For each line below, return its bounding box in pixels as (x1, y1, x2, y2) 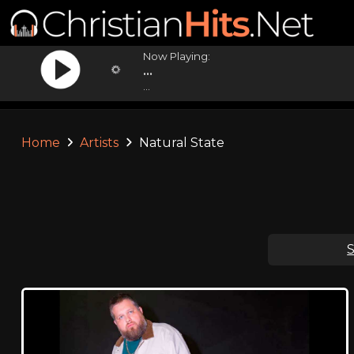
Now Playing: (143, 50, 211, 62)
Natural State (135, 135, 224, 150)
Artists (80, 135, 119, 150)
